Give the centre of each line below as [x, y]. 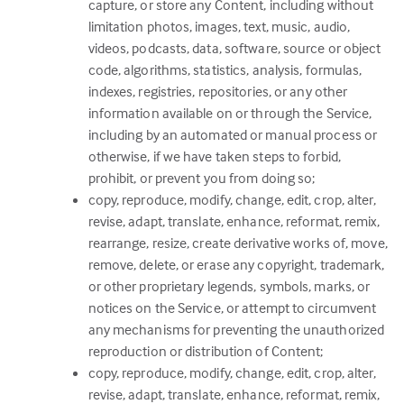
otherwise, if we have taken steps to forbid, [214, 156]
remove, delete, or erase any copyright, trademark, [236, 264]
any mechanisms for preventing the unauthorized [236, 329]
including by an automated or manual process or [233, 134]
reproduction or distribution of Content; [206, 351]
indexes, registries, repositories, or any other [218, 91]
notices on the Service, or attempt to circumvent [232, 308]
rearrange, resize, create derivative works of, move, [238, 243]
